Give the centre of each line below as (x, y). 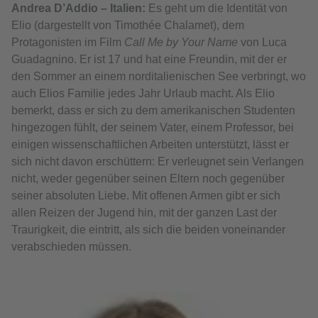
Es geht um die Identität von (216, 9)
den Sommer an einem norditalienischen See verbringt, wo (159, 77)
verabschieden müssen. (71, 247)
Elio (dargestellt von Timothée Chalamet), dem (128, 26)
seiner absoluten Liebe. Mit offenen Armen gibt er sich (146, 196)
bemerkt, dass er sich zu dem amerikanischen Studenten (153, 111)
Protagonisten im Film (68, 43)
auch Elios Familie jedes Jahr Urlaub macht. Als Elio (143, 94)
